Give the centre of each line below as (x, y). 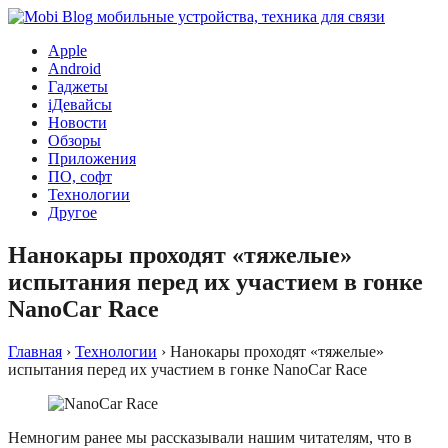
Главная (35, 351)
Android (74, 68)
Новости (77, 122)
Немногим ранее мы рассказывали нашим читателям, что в (210, 437)
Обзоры (74, 140)
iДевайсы (80, 104)
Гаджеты (78, 86)
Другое (72, 212)
